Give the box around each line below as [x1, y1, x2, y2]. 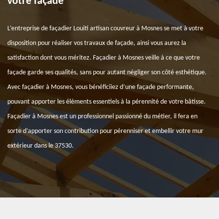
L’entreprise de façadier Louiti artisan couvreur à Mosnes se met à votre [7, 25, 203, 32]
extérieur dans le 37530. [7, 142, 74, 150]
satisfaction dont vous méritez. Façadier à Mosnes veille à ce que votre [7, 54, 200, 62]
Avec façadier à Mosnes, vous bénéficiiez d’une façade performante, [7, 84, 194, 91]
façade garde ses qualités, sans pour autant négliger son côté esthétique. [7, 69, 207, 76]
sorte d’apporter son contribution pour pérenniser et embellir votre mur [7, 128, 203, 135]
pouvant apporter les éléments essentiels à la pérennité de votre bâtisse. [7, 98, 206, 106]
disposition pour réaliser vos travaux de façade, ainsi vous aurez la [7, 40, 186, 47]
